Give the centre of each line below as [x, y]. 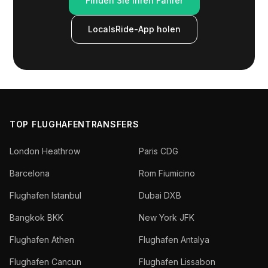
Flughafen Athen [42, 240]
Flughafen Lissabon [177, 262]
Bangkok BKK [36, 217]
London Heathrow [45, 151]
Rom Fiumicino [167, 173]
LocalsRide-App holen [134, 29]
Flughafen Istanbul [45, 195]
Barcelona [30, 173]
